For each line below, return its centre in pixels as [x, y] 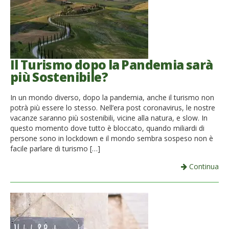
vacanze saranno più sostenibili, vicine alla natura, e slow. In [109, 118]
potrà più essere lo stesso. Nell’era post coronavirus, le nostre [113, 107]
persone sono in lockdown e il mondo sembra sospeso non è [112, 138]
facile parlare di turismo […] [55, 148]
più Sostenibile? [59, 77]
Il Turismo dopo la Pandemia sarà [112, 64]
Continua [203, 166]
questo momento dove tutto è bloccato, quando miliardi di [107, 128]
